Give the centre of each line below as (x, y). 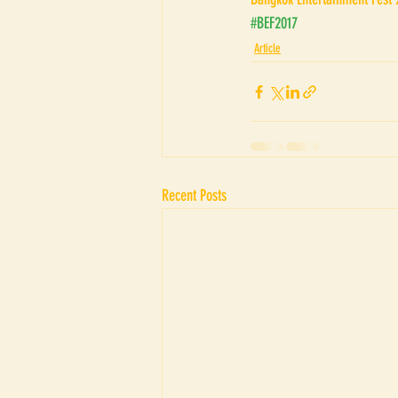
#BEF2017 (274, 24)
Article (267, 49)
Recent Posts (194, 196)
